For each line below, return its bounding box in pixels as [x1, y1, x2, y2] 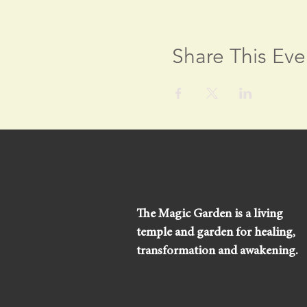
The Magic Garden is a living [136, 208, 283, 221]
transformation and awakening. [136, 245, 298, 258]
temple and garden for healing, [136, 226, 295, 239]
